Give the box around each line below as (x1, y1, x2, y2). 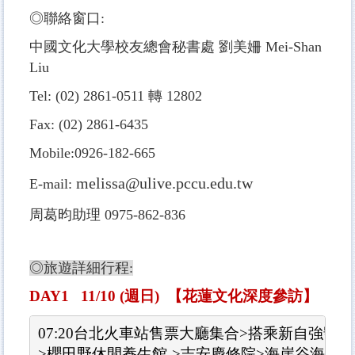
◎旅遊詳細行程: (29, 259, 133, 276)
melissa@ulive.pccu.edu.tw (76, 174, 253, 192)
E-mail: (29, 175, 76, 192)
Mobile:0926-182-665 (29, 144, 155, 161)
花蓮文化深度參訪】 (182, 287, 318, 304)
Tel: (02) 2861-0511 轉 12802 (29, 87, 202, 104)
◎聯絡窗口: (29, 10, 105, 26)
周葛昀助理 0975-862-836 (29, 206, 185, 223)
